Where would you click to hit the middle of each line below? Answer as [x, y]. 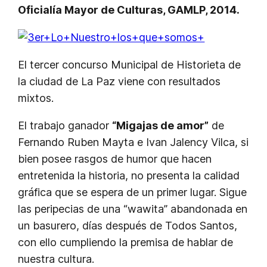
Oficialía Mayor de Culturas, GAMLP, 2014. [129, 10]
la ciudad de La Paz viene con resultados [119, 82]
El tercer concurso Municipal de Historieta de [130, 65]
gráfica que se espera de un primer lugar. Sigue [133, 193]
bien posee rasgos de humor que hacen [115, 159]
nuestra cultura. [56, 259]
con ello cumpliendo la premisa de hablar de [126, 243]
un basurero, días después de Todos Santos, [128, 226]
